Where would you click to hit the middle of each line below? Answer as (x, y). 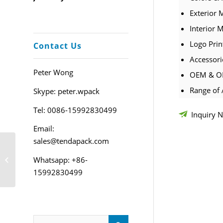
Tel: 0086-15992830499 (75, 110)
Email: (44, 129)
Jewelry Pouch (38, 165)
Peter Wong (53, 72)
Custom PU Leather (46, 154)
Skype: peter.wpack (66, 91)
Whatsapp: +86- (60, 160)
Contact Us (57, 46)
